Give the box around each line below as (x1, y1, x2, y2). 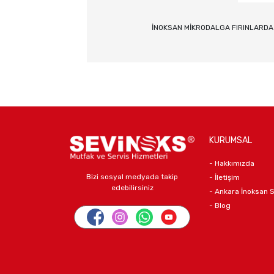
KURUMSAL (209, 135, 252, 146)
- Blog (209, 201, 231, 210)
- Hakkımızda (209, 158, 254, 168)
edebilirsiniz (111, 183, 154, 192)
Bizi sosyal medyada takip (86, 172, 178, 181)
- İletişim (209, 172, 240, 182)
